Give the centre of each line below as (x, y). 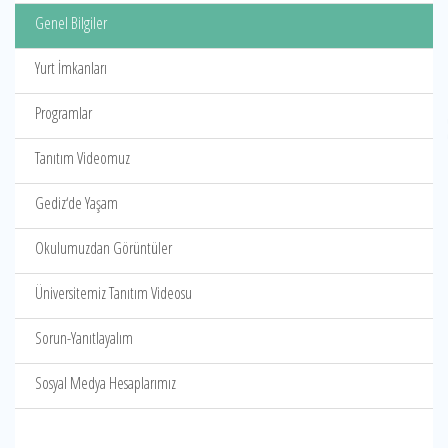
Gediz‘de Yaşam (76, 203)
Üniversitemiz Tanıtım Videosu (113, 293)
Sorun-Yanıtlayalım (84, 338)
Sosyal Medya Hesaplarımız (105, 383)
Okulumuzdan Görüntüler (103, 248)
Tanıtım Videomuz (82, 158)
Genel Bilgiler (71, 23)
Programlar (63, 113)
